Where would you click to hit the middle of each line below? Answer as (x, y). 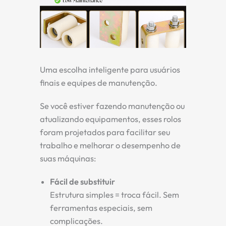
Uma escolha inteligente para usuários (110, 70)
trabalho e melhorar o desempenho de (110, 146)
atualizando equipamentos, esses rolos (110, 119)
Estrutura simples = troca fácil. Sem (115, 195)
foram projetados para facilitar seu (105, 132)
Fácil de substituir (82, 182)
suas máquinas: (68, 159)
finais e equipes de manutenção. (99, 83)
